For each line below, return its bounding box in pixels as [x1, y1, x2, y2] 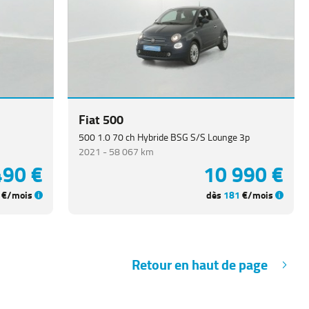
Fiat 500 [78, 109, 123, 131]
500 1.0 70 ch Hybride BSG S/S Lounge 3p [78, 129, 250, 146]
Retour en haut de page [132, 252, 268, 277]
